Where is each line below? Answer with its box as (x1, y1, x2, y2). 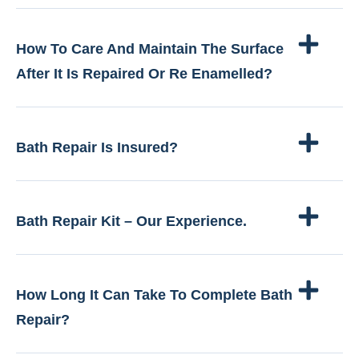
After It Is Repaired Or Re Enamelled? (16, 66, 272, 83)
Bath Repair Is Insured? (16, 139, 178, 156)
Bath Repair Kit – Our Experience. (16, 213, 247, 230)
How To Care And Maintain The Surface (16, 41, 284, 58)
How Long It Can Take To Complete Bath (16, 287, 292, 304)
